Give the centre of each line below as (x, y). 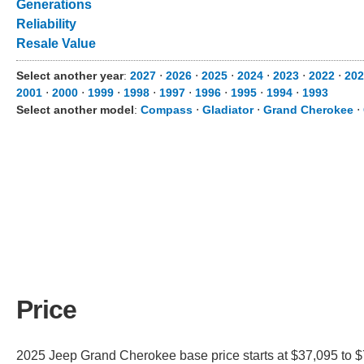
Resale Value (56, 43)
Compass (167, 110)
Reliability (46, 24)
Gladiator (228, 110)
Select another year (70, 76)
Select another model (75, 110)
